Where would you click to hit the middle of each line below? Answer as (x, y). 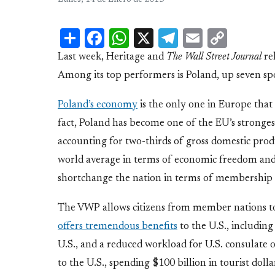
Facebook (143, 38)
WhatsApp (174, 38)
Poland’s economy (98, 105)
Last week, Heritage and (112, 57)
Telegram (217, 38)
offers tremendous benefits (118, 226)
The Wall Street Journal (214, 57)
